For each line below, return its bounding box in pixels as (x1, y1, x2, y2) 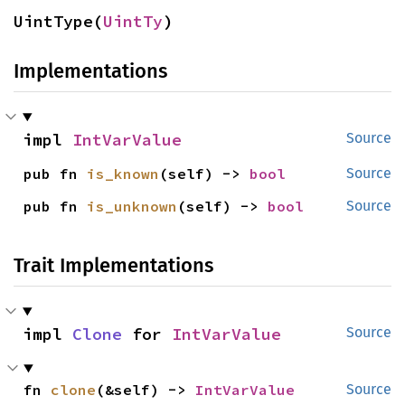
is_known (87, 165, 160, 183)
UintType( (14, 11, 103, 32)
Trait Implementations (14, 253, 213, 278)
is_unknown (87, 197, 178, 215)
